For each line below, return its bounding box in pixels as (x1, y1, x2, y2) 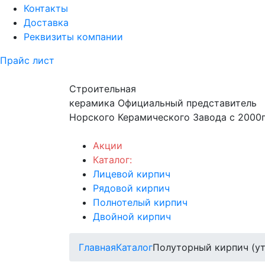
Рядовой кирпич (93, 182, 170, 194)
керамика (69, 96, 115, 109)
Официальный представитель (118, 96, 257, 109)
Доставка (24, 16, 69, 28)
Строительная (69, 82, 136, 95)
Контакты (24, 2, 68, 14)
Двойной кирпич (93, 210, 171, 222)
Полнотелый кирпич (93, 196, 188, 208)
